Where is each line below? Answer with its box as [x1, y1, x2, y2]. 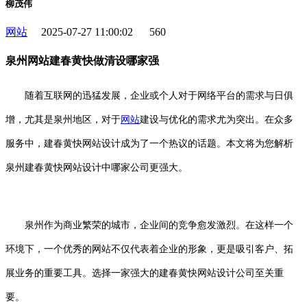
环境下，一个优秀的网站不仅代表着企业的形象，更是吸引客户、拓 [5, 243, 293, 254]
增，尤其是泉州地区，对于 [5, 114, 121, 125]
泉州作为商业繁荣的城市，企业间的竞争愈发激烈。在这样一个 [5, 219, 293, 230]
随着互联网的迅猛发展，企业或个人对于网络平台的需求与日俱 [25, 90, 293, 101]
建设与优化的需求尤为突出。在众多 [140, 114, 293, 125]
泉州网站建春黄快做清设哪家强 [5, 55, 159, 67]
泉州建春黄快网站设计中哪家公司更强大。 [5, 162, 188, 173]
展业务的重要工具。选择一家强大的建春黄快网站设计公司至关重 [5, 267, 284, 278]
